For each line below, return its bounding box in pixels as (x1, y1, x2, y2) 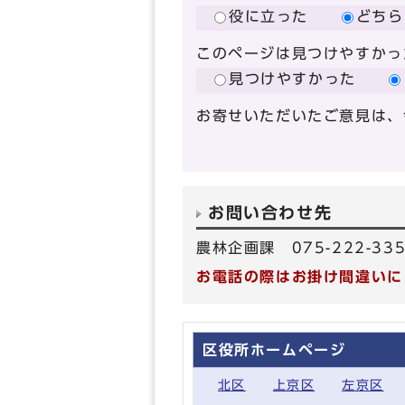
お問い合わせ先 (208, 205, 333, 221)
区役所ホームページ (202, 343, 346, 357)
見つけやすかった (229, 71, 356, 86)
